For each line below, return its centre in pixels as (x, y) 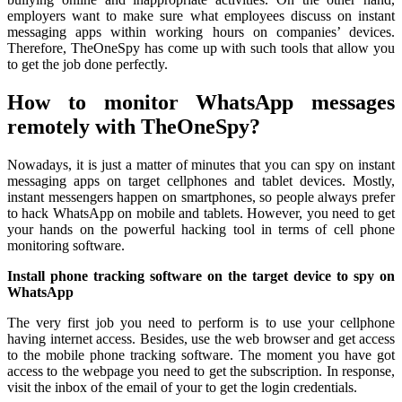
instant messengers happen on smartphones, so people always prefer (201, 197)
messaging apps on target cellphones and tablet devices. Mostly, (201, 180)
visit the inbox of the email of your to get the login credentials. (182, 387)
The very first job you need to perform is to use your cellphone (201, 322)
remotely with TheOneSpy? (134, 126)
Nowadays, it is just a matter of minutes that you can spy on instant (201, 164)
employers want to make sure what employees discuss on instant (201, 15)
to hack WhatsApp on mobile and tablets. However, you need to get (201, 213)
